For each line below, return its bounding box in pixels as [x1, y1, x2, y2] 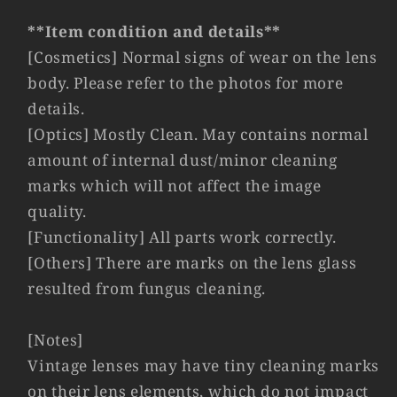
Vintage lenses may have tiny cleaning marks [27, 354, 379, 376]
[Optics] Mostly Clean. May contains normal [27, 123, 369, 144]
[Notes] [27, 329, 84, 350]
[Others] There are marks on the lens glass [27, 252, 357, 273]
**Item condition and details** [27, 20, 281, 42]
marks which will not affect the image [27, 175, 322, 196]
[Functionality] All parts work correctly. [27, 226, 337, 247]
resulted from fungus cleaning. [27, 277, 266, 299]
